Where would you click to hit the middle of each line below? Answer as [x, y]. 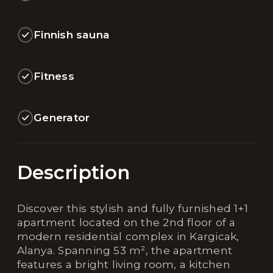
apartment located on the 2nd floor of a [126, 222]
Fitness [54, 76]
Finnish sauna [72, 35]
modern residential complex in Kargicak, [128, 236]
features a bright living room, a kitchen [123, 264]
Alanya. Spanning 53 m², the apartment [125, 250]
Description [73, 172]
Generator [62, 117]
